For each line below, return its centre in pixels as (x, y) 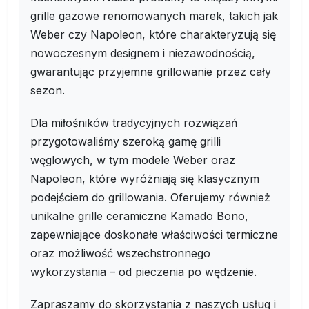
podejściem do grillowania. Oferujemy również (150, 197)
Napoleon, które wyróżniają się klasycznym (145, 179)
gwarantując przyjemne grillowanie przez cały (151, 72)
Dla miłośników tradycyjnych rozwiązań (134, 123)
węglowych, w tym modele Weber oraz (133, 160)
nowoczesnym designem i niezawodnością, (143, 53)
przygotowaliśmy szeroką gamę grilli (126, 141)
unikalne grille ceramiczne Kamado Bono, (139, 216)
